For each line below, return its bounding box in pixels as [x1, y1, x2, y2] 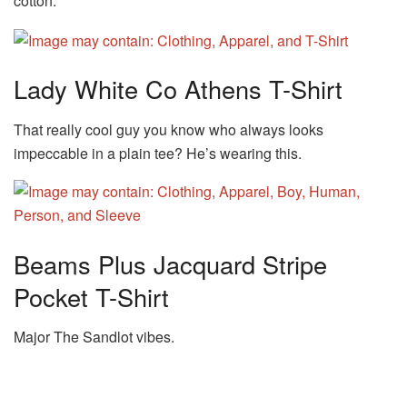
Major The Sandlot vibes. [14, 326, 174, 348]
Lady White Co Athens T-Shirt [14, 71, 342, 107]
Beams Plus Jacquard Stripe [14, 245, 327, 282]
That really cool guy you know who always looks [14, 118, 323, 140]
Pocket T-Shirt [14, 278, 169, 314]
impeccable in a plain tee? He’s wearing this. [14, 142, 302, 164]
